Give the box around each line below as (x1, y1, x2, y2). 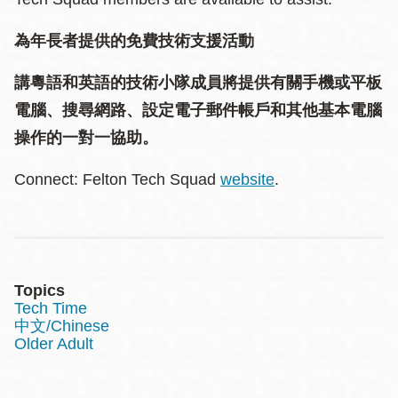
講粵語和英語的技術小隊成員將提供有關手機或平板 (14, 73, 382, 92)
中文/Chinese (14, 316, 109, 335)
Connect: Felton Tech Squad (14, 170, 220, 188)
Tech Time (14, 298, 87, 317)
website (220, 170, 275, 188)
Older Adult (14, 334, 93, 353)
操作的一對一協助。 (14, 128, 158, 147)
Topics (14, 281, 65, 299)
